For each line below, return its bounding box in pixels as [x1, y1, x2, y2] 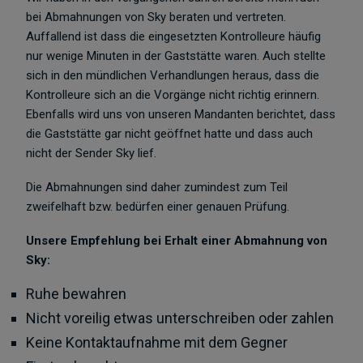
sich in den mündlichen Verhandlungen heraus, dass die [26, 68, 320, 83]
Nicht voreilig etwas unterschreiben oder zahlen [26, 310, 335, 327]
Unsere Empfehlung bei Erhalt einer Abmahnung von [26, 233, 328, 248]
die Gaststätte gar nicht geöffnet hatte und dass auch [26, 126, 314, 141]
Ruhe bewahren [26, 285, 127, 302]
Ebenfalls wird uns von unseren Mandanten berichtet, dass [26, 107, 336, 122]
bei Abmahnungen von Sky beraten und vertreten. [26, 10, 287, 24]
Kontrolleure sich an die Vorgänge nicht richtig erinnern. [26, 88, 320, 102]
